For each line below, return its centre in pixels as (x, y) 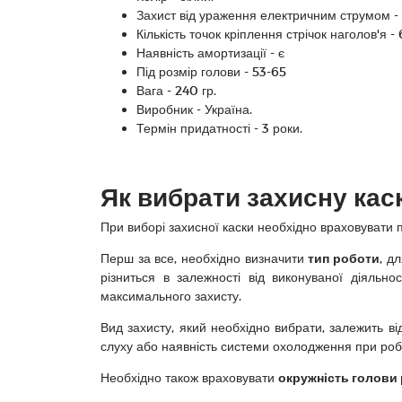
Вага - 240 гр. (176, 90)
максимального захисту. (171, 296)
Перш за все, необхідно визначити (205, 258)
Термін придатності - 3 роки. (219, 128)
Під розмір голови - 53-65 (211, 71)
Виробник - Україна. (194, 109)
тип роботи (344, 258)
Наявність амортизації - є (210, 52)
